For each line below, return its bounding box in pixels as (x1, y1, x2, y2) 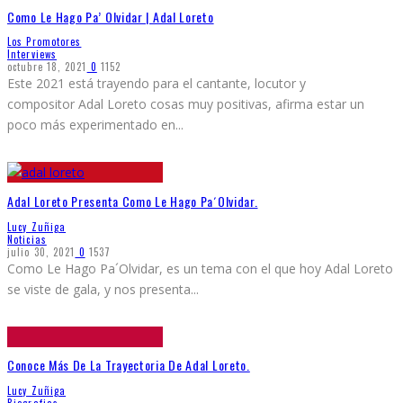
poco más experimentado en (7, 116, 175, 134)
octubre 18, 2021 (7, 59, 87, 75)
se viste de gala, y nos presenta (7, 280, 191, 298)
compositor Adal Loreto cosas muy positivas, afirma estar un (7, 95, 364, 113)
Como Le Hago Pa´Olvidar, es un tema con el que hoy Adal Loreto (7, 259, 393, 277)
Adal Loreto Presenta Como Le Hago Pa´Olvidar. (7, 191, 258, 210)
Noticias (7, 231, 47, 246)
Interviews (7, 47, 57, 62)
